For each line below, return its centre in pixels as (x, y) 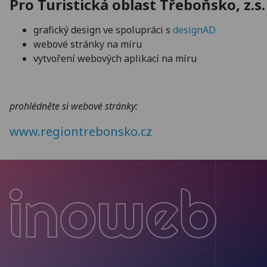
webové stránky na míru (88, 44)
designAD (194, 30)
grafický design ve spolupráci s (103, 30)
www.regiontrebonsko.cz (81, 131)
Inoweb (44, 249)
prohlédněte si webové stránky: (74, 106)
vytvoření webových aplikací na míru (115, 58)
